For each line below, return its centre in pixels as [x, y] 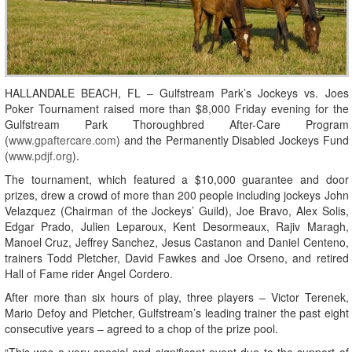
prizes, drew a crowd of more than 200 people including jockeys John [177, 195]
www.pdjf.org [40, 156]
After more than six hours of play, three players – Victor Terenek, [177, 297]
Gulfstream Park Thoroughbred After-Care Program [177, 125]
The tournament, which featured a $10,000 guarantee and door [177, 180]
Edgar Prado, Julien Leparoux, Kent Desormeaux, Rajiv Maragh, [177, 227]
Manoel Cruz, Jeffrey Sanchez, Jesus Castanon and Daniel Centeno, [177, 242]
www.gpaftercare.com [62, 140]
